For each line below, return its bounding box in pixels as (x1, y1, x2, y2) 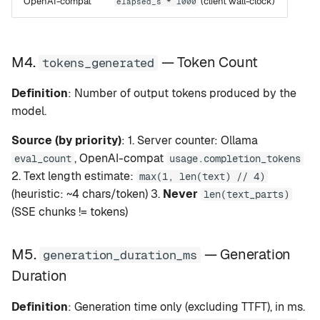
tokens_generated (42, 55, 155, 71)
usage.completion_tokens (169, 152, 301, 165)
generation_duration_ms (43, 247, 197, 263)
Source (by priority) (11, 133, 121, 148)
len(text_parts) (204, 188, 289, 201)
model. (11, 104, 46, 119)
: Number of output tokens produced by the (68, 86, 296, 101)
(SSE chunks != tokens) (11, 204, 128, 219)
